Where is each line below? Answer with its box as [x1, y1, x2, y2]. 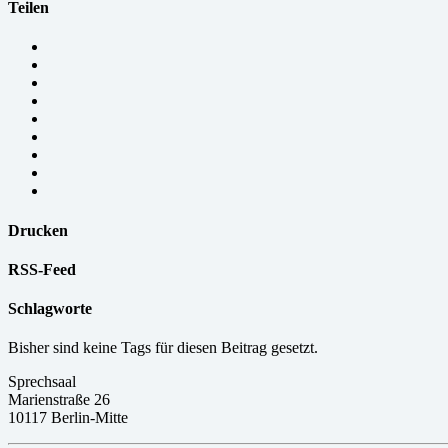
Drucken [8, 221, 68, 239]
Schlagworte [8, 300, 92, 318]
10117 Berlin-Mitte [8, 409, 128, 427]
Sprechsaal [8, 373, 76, 391]
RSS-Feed [8, 260, 76, 278]
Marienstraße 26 [8, 391, 110, 409]
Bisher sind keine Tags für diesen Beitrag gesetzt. [8, 339, 318, 357]
